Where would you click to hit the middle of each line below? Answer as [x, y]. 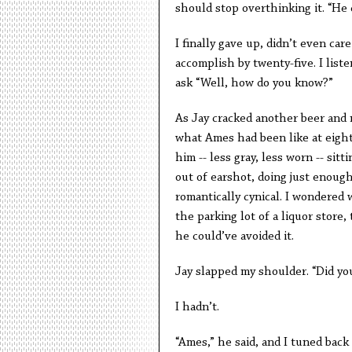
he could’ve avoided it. [234, 236]
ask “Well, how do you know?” [257, 83]
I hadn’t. [198, 307]
